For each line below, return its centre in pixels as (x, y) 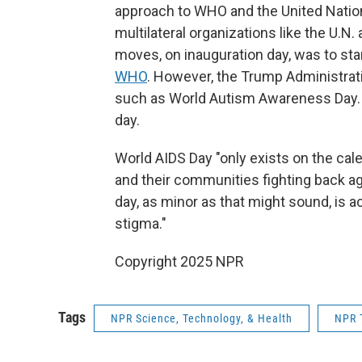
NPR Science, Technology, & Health (202, 318)
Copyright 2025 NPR (179, 261)
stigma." (141, 223)
